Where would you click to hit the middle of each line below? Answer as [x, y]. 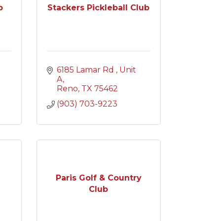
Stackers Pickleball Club [99, 8]
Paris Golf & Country [98, 178]
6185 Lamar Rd [86, 70]
